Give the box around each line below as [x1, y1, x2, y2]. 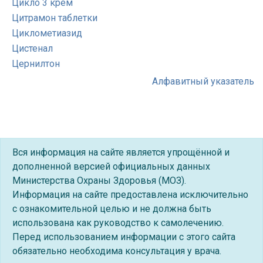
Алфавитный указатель [152, 76, 254, 87]
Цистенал [12, 43, 53, 54]
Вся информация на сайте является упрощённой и [12, 147, 230, 158]
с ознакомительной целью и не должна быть [12, 203, 211, 214]
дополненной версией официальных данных [12, 161, 210, 172]
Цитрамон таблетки [12, 12, 97, 23]
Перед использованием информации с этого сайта [12, 231, 235, 242]
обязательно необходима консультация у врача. [12, 245, 221, 257]
